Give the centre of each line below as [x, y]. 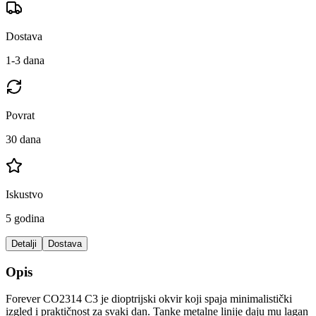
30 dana [23, 139]
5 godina [25, 218]
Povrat [20, 115]
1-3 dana [25, 60]
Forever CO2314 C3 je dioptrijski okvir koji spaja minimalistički [149, 299]
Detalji [24, 243]
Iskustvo [24, 194]
